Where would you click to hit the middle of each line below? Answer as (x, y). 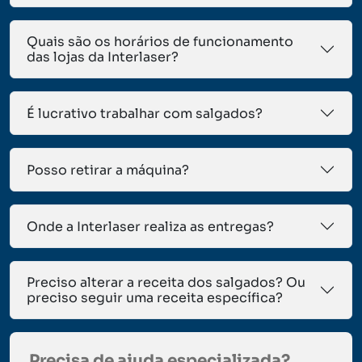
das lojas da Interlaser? (103, 57)
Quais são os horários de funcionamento (160, 42)
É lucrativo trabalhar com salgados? (145, 113)
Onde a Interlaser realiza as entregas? (150, 226)
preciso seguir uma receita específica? (155, 298)
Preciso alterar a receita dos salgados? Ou (166, 283)
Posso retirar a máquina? (108, 170)
